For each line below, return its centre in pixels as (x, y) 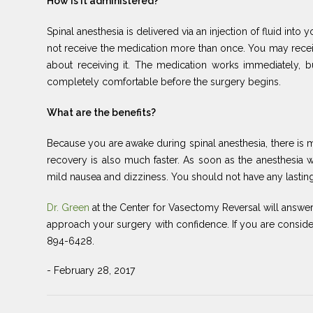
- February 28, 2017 (91, 270)
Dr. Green (70, 207)
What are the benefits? (101, 112)
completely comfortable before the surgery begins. (164, 81)
